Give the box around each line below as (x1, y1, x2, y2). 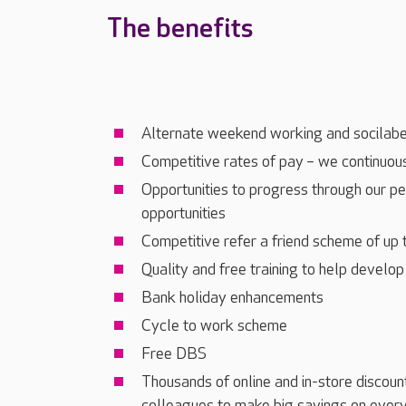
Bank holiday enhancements (141, 288, 324, 307)
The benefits (107, 13, 254, 45)
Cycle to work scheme (141, 316, 287, 335)
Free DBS (141, 344, 207, 363)
